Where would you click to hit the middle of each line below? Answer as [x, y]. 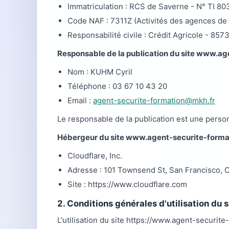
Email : [80, 100]
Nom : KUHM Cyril [100, 72]
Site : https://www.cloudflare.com [127, 184]
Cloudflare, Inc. [95, 156]
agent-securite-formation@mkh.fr [154, 100]
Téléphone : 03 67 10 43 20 [117, 86]
